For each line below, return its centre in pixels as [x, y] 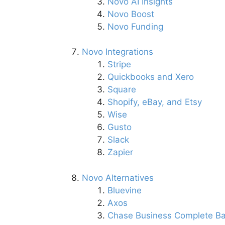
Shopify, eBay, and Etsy [155, 102]
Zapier [120, 152]
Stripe [119, 65]
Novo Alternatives [118, 178]
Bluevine [125, 190]
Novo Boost [131, 14]
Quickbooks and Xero [151, 77]
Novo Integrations [118, 52]
